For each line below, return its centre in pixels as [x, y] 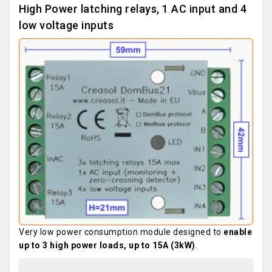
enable [238, 232]
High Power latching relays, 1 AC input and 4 [133, 9]
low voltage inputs [66, 25]
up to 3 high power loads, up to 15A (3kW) [107, 245]
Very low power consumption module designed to [121, 232]
